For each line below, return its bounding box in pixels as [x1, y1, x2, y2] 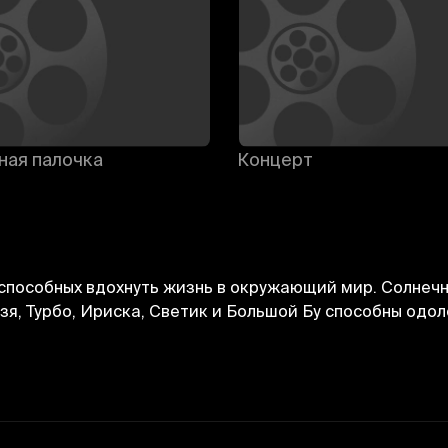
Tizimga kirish [254, 361, 372, 382]
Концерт [236, 148, 313, 170]
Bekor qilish [76, 361, 175, 382]
